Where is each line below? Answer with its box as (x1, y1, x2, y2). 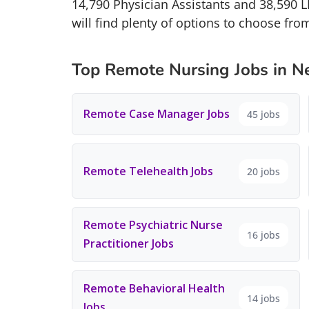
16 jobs (246, 228, 280, 241)
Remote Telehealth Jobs (83, 163, 213, 179)
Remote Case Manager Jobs (83, 106, 230, 121)
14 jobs (246, 291, 280, 305)
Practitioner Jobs (83, 236, 174, 251)
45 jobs (246, 108, 280, 121)
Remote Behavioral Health (83, 281, 225, 296)
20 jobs (246, 164, 280, 178)
